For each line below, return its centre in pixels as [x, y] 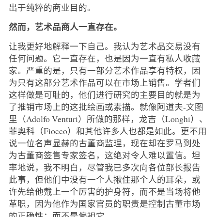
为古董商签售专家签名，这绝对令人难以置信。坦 [104, 155]
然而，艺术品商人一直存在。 [65, 27]
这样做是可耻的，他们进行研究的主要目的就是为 [104, 95]
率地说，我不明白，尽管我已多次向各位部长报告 [104, 167]
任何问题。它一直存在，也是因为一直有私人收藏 [104, 58]
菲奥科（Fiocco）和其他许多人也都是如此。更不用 [108, 131]
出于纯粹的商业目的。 [52, 8]
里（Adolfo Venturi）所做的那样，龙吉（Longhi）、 [108, 119]
